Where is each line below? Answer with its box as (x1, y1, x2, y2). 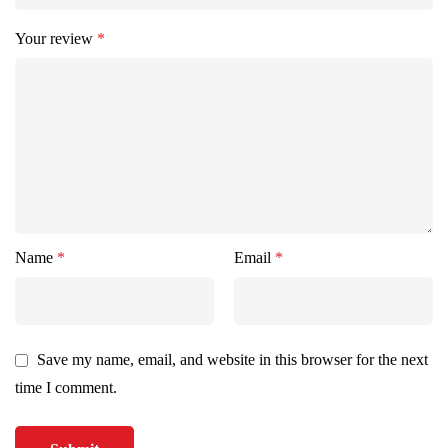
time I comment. (15, 379, 117, 397)
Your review (15, 30, 97, 48)
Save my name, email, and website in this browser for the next (37, 351, 428, 369)
